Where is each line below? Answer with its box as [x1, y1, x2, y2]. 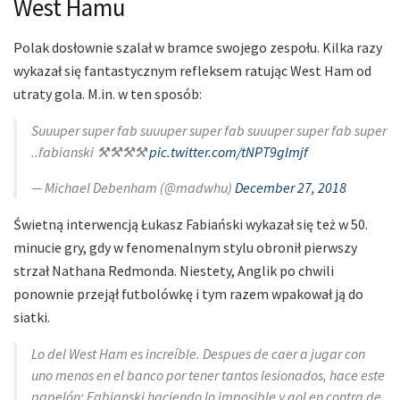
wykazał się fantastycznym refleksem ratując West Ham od [13, 61, 371, 79]
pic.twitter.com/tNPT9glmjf [149, 142, 308, 161]
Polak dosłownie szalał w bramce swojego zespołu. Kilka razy [13, 37, 382, 56]
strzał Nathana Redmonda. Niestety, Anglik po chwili [13, 261, 334, 279]
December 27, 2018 [235, 178, 346, 196]
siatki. [13, 307, 50, 326]
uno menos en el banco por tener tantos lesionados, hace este [31, 365, 385, 384]
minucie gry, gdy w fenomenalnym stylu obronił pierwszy [13, 237, 357, 256]
